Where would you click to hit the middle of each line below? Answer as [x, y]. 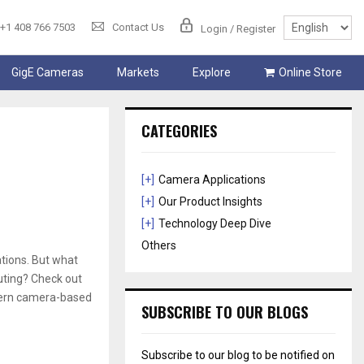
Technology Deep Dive [215, 224]
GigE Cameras [47, 73]
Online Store [310, 73]
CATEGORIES [180, 131]
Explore [211, 73]
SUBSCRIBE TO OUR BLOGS [225, 312]
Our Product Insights [211, 202]
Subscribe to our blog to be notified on [238, 355]
